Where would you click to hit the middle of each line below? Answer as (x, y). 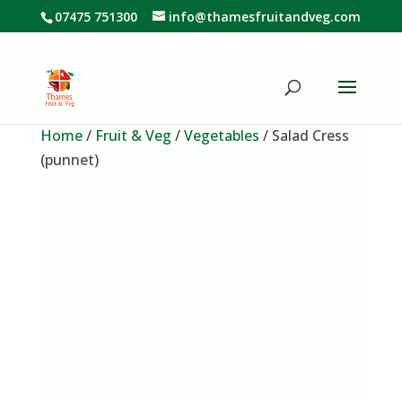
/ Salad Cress (304, 135)
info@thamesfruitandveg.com (265, 16)
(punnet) (69, 160)
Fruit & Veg (133, 135)
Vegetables (221, 135)
